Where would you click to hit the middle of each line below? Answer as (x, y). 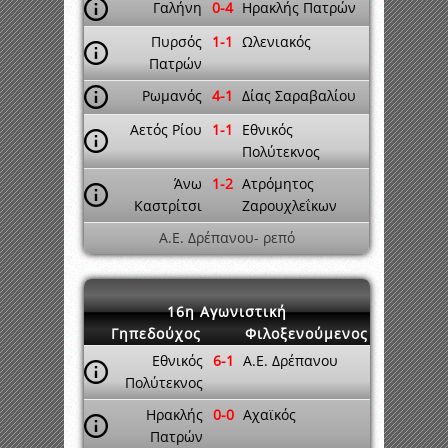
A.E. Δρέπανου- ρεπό (226, 237)
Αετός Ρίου (166, 129)
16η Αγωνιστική (227, 311)
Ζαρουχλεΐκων (289, 205)
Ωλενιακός (276, 41)
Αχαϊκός (269, 414)
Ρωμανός (172, 95)
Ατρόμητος (278, 183)
